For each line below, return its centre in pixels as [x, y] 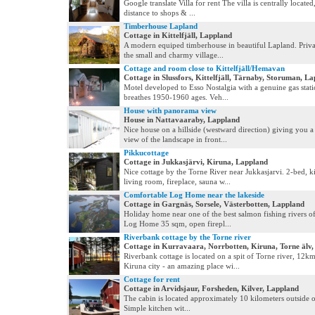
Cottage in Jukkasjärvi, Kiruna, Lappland [196, 162]
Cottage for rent [152, 279]
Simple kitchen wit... [157, 308]
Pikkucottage [146, 153]
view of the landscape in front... [175, 139]
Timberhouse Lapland [161, 26]
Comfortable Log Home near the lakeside [194, 195]
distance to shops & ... [160, 13]
